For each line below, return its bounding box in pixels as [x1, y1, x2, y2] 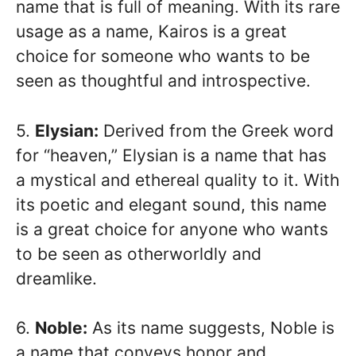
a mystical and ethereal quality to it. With [16, 169, 339, 190]
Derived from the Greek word [99, 120, 334, 141]
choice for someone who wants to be [16, 46, 310, 67]
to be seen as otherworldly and [16, 243, 261, 264]
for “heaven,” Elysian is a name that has [16, 145, 327, 165]
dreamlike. [16, 268, 97, 288]
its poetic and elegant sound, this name [16, 194, 327, 215]
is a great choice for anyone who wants [16, 219, 328, 239]
